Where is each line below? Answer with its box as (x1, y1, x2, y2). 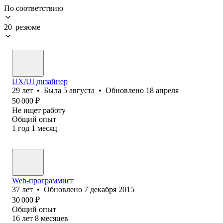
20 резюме (4, 22, 40, 31)
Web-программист (12, 176, 74, 185)
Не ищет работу (12, 106, 66, 114)
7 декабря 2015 (84, 185, 134, 194)
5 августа (63, 86, 95, 95)
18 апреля (146, 86, 179, 95)
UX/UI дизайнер (12, 77, 68, 86)
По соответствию (4, 3, 63, 12)
